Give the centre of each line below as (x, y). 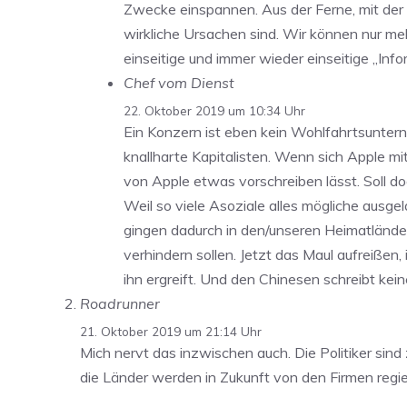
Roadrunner (120, 304)
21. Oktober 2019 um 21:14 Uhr (171, 331)
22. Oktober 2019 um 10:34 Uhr (214, 111)
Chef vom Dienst (179, 83)
